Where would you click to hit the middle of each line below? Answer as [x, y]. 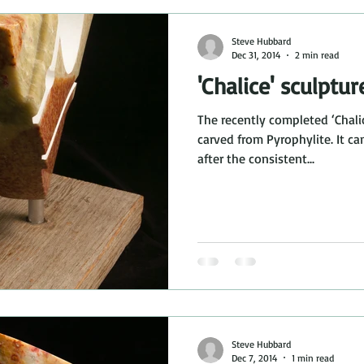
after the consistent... [256, 158]
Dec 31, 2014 [256, 55]
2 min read [317, 55]
